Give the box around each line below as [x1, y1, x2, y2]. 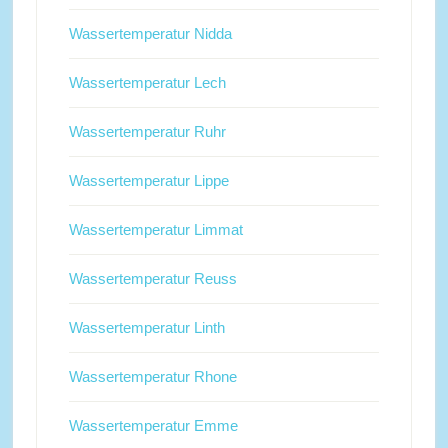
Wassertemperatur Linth [68, 319, 225, 337]
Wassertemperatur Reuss [68, 270, 237, 288]
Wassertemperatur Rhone [68, 368, 237, 386]
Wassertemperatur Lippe [68, 172, 229, 190]
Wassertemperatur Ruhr [68, 123, 226, 141]
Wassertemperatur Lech [68, 74, 226, 92]
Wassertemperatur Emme [68, 417, 238, 435]
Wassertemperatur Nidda [68, 25, 232, 43]
